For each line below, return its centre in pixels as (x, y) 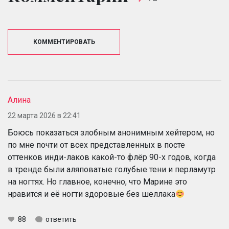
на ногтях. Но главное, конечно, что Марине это (97, 182)
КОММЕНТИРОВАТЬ (64, 42)
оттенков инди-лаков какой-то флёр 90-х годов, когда (112, 157)
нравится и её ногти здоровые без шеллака (91, 194)
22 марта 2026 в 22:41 (44, 116)
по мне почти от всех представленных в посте (96, 145)
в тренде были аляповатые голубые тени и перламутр (112, 170)
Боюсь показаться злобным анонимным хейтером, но (111, 133)
